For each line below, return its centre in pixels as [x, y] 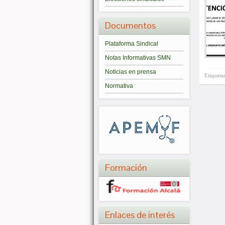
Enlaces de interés [140, 215]
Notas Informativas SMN [138, 58]
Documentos [130, 25]
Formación [126, 167]
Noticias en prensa [131, 72]
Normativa [119, 86]
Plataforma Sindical [132, 44]
